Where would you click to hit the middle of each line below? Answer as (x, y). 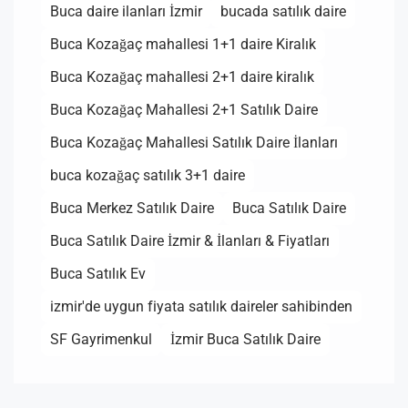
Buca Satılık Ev (98, 274)
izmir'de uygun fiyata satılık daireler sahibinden (201, 306)
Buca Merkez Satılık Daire (132, 208)
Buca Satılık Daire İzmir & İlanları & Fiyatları (190, 241)
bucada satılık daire (283, 11)
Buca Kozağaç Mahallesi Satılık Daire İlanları (194, 143)
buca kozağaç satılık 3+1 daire (148, 175)
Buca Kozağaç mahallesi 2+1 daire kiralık (182, 77)
